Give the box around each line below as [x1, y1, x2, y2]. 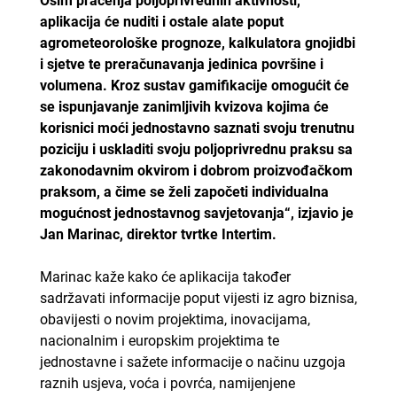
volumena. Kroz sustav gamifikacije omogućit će [39, 76, 349, 94]
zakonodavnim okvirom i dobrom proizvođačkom [39, 161, 353, 179]
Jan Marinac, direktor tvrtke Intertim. [39, 225, 276, 243]
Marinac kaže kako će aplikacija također [39, 268, 291, 285]
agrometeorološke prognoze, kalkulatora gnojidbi [39, 34, 355, 51]
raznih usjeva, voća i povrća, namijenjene [39, 374, 295, 392]
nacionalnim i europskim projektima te [39, 331, 279, 349]
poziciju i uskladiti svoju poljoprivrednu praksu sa [39, 140, 353, 158]
